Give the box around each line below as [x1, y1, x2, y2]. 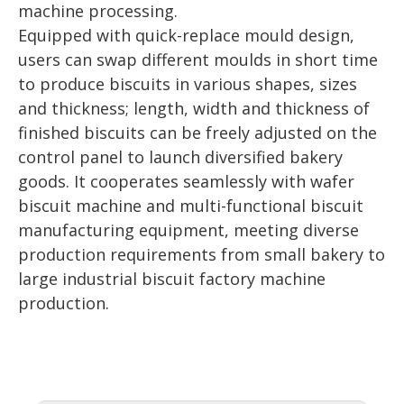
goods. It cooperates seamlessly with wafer [18, 170, 354, 192]
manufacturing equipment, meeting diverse [18, 219, 359, 241]
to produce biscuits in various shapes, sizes [18, 73, 357, 95]
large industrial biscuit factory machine [18, 268, 326, 289]
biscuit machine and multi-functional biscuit [18, 195, 363, 216]
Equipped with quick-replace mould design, [18, 24, 354, 46]
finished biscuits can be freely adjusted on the [18, 122, 377, 143]
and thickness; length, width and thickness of [18, 97, 370, 119]
